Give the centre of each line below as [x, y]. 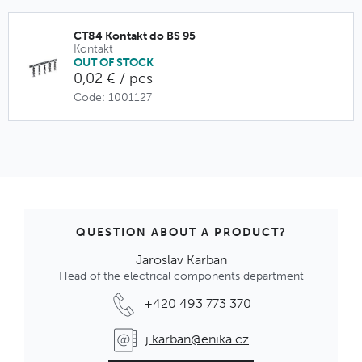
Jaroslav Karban [181, 260]
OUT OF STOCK [114, 63]
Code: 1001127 [113, 97]
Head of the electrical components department [181, 276]
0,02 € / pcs [113, 78]
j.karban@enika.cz [197, 339]
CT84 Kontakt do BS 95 [135, 36]
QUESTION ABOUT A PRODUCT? [181, 232]
